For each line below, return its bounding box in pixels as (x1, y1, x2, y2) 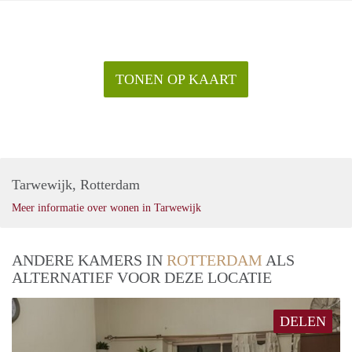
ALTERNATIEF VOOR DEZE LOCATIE (12, 269, 272, 287)
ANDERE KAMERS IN (12, 251, 167, 269)
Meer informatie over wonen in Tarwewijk (12, 202, 201, 214)
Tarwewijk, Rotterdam (12, 177, 140, 193)
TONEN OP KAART (115, 71, 236, 88)
